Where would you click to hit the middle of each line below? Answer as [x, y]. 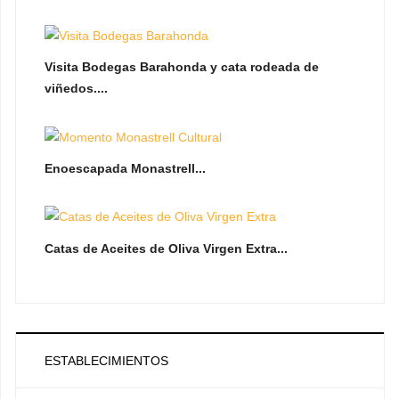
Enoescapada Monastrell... [125, 169]
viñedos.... [76, 89]
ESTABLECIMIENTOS [106, 361]
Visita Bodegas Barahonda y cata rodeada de [182, 67]
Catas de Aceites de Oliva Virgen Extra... [166, 248]
